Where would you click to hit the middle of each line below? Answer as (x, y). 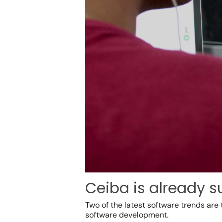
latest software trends (165, 205)
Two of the (105, 205)
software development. (127, 215)
